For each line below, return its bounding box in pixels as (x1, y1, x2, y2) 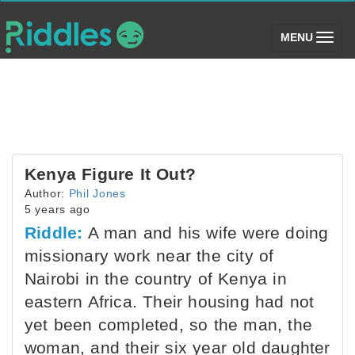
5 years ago (25, 203, 90, 216)
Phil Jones (68, 187, 126, 200)
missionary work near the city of (25, 246, 274, 265)
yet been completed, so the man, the (25, 315, 313, 334)
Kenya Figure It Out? (25, 165, 196, 183)
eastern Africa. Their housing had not (25, 292, 315, 311)
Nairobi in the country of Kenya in (25, 269, 287, 288)
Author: (25, 187, 69, 200)
